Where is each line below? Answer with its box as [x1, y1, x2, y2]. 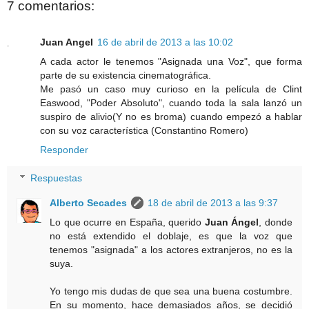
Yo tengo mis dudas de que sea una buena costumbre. [50, 286, 292, 297]
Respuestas [30, 172, 83, 184]
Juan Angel [40, 36, 93, 48]
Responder [40, 143, 88, 155]
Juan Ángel [204, 217, 259, 228]
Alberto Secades [50, 197, 128, 209]
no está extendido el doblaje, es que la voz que [50, 230, 292, 242]
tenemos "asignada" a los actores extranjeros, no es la [50, 244, 292, 256]
